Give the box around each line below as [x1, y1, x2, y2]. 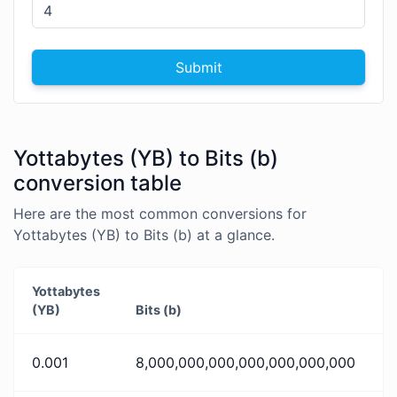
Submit [175, 58, 222, 76]
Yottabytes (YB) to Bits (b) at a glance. [13, 226, 275, 245]
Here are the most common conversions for [13, 205, 307, 223]
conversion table [13, 170, 182, 197]
